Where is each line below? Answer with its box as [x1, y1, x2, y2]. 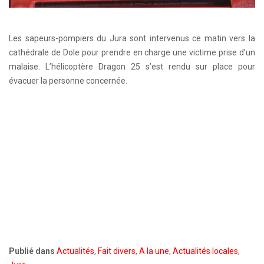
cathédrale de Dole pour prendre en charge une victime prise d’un [9, 47, 255, 57]
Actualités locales [173, 246, 238, 256]
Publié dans [9, 246, 55, 256]
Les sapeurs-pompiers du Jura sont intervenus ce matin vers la [9, 33, 255, 43]
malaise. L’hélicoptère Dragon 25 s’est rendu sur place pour [9, 61, 255, 71]
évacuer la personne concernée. [9, 75, 127, 85]
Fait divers [98, 246, 136, 256]
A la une [139, 246, 169, 256]
